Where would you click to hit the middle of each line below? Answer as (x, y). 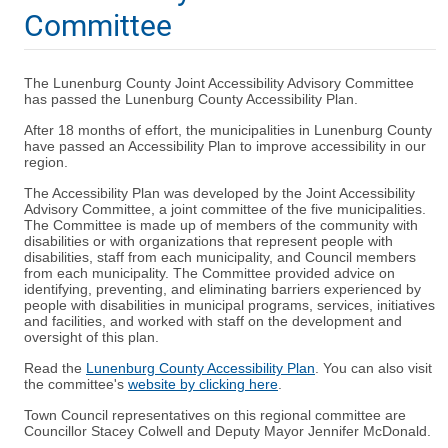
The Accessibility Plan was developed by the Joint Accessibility (219, 193)
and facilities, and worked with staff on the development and (213, 321)
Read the (55, 368)
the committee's (76, 384)
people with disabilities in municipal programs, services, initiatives (229, 305)
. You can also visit (373, 368)
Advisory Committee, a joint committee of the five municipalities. (225, 209)
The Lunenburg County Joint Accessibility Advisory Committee (219, 83)
